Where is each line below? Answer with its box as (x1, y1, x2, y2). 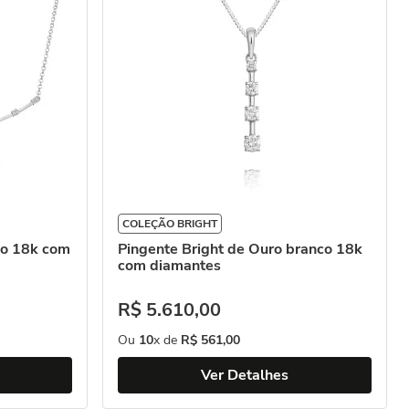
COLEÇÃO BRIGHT (122, 216, 217, 231)
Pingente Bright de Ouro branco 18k (118, 239, 362, 259)
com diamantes (118, 256, 221, 276)
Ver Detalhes (201, 365, 288, 385)
